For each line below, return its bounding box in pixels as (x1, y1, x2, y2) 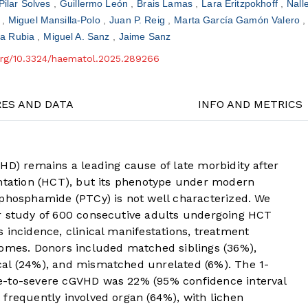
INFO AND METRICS (198, 98, 303, 111)
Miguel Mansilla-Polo (8, 14, 103, 26)
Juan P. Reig (109, 14, 168, 26)
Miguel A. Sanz (43, 31, 113, 43)
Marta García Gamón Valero (174, 14, 303, 26)
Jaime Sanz (118, 31, 171, 43)
